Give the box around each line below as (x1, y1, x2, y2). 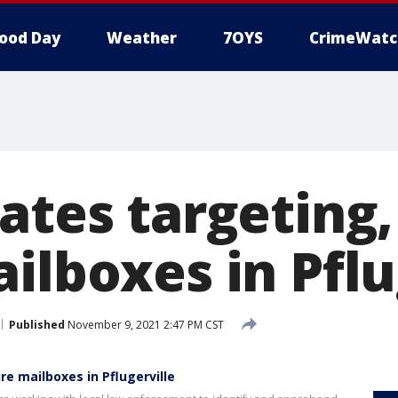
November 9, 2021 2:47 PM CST (65, 316, 224, 332)
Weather (107, 28, 177, 48)
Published (9, 316, 65, 332)
